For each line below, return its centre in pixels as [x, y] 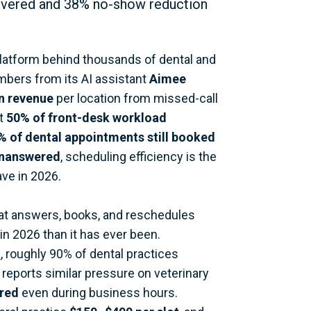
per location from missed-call [136, 98]
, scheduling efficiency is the [138, 157]
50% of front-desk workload [86, 118]
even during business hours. [98, 293]
